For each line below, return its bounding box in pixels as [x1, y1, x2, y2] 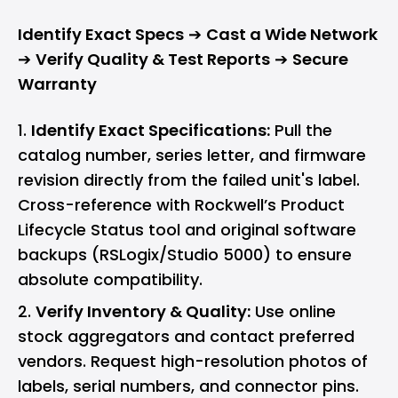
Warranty [18, 73, 97, 96]
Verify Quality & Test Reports [36, 48, 270, 71]
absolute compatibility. [18, 268, 203, 291]
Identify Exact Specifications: [31, 119, 270, 142]
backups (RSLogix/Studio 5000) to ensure [18, 243, 352, 267]
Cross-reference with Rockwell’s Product [18, 194, 345, 217]
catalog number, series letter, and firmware [18, 144, 366, 167]
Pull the [270, 119, 332, 142]
